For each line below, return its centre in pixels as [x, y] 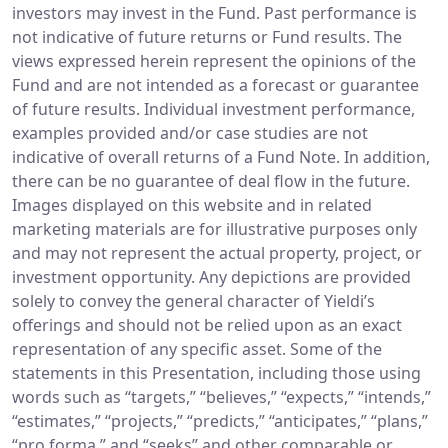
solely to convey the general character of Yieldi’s [193, 300]
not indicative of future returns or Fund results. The [207, 36]
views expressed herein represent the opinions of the [214, 60]
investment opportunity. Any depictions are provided [211, 276]
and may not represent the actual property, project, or [217, 252]
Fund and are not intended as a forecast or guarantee [215, 84]
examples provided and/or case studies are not [190, 132]
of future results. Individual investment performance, [213, 108]
